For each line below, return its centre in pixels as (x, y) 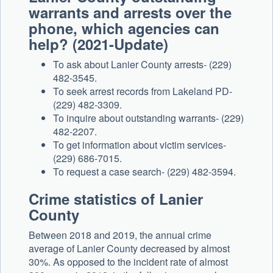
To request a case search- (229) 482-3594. (144, 172)
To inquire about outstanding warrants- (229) (148, 118)
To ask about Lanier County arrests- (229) (142, 65)
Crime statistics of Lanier (116, 199)
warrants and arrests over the (130, 12)
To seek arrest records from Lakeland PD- (143, 91)
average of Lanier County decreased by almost (129, 249)
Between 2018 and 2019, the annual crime (120, 235)
